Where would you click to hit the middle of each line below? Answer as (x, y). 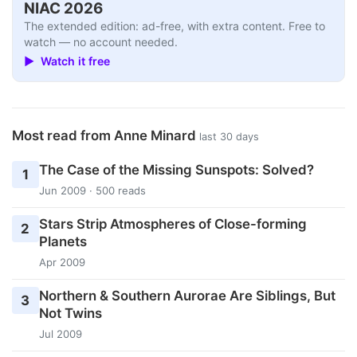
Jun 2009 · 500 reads (92, 190)
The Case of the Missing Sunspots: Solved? (176, 169)
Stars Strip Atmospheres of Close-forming (173, 224)
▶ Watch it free (67, 61)
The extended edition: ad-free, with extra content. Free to (175, 25)
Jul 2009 (60, 334)
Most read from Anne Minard (106, 136)
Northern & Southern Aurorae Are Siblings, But (187, 296)
